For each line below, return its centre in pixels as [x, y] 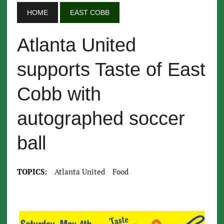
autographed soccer [101, 118]
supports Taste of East [111, 69]
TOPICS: [32, 171]
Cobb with [59, 94]
